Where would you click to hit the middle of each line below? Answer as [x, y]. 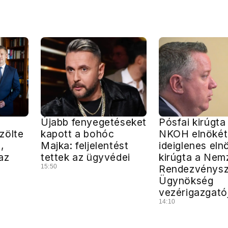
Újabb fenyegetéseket [94, 122]
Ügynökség [186, 180]
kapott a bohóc [78, 134]
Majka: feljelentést [85, 145]
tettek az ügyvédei [85, 157]
